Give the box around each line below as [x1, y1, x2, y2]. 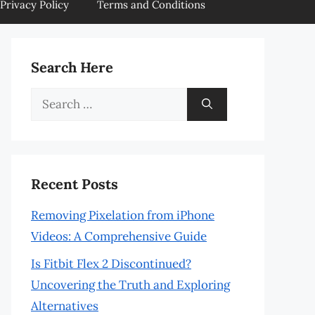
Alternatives [31, 297, 98, 314]
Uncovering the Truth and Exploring [31, 276, 230, 292]
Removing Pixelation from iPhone [31, 207, 214, 223]
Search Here [31, 58, 113, 76]
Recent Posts [31, 175, 118, 193]
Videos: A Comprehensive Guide [31, 229, 207, 244]
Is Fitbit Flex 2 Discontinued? [31, 255, 191, 271]
